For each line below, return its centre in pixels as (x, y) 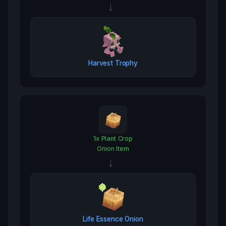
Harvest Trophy (113, 63)
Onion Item (113, 149)
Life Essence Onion (113, 219)
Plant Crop (117, 138)
